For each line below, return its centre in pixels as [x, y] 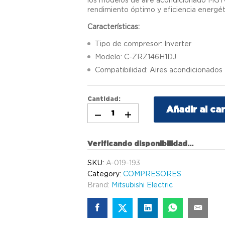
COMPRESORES [152, 174]
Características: [114, 26]
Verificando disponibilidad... [141, 144]
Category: [105, 174]
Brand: [100, 185]
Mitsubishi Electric [142, 185]
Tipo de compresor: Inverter [143, 43]
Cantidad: [104, 99]
